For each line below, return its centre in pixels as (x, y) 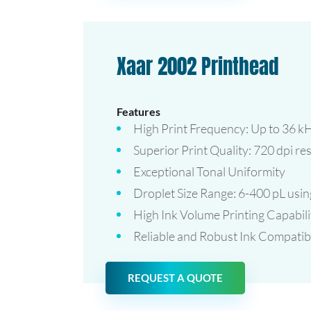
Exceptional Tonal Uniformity (209, 171)
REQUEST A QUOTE (175, 278)
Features (138, 111)
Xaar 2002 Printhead (197, 66)
